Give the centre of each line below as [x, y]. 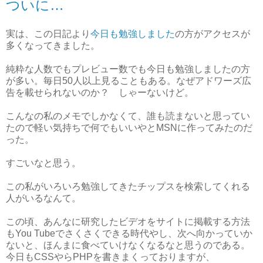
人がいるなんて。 [43, 198]
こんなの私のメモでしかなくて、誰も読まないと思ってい [128, 116]
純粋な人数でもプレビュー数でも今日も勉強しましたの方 [128, 69]
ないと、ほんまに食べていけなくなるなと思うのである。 [128, 245]
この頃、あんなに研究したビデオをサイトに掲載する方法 [128, 222]
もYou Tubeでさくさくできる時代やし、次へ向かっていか [129, 234]
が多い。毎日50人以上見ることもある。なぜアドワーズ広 [129, 81]
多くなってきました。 [53, 46]
